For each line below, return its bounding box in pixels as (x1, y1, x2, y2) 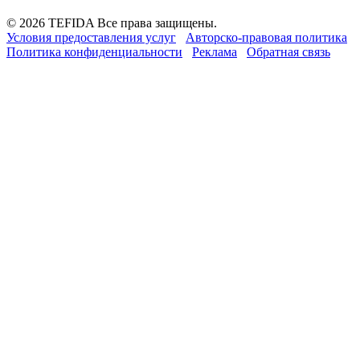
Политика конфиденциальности (6, 45, 182, 59)
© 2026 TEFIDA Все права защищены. (6, 16, 217, 31)
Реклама (192, 45, 237, 59)
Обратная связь (247, 45, 330, 59)
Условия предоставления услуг (6, 31, 176, 45)
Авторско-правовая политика (186, 31, 347, 45)
